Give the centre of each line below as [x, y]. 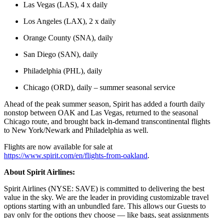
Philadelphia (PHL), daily [64, 71]
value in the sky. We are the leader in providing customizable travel [106, 197]
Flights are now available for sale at [58, 146]
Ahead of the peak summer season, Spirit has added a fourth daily [104, 104]
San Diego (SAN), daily [62, 54]
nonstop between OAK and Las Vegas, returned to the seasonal [101, 112]
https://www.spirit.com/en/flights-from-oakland [76, 155]
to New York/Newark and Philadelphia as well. [77, 130]
